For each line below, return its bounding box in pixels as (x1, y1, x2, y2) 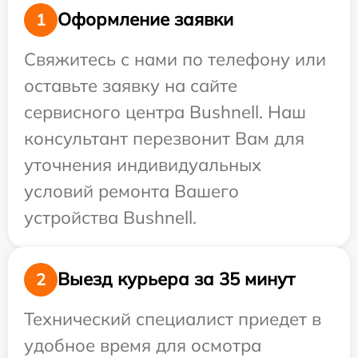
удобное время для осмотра (24, 333, 261, 356)
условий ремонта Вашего (24, 179, 239, 202)
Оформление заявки (58, 8, 233, 31)
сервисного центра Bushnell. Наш (24, 100, 306, 123)
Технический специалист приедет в (24, 307, 321, 330)
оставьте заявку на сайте (24, 74, 237, 97)
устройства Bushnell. (24, 205, 197, 229)
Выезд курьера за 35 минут (58, 268, 295, 291)
